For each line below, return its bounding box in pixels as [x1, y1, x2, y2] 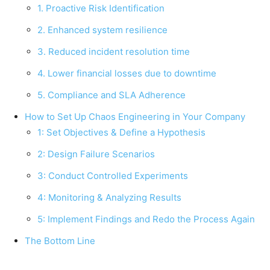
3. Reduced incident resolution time [37, 45, 190, 57]
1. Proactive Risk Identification [37, 2, 165, 14]
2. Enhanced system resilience [37, 24, 168, 36]
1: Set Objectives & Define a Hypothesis [37, 126, 206, 138]
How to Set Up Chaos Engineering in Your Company [25, 110, 245, 122]
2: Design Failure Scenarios [37, 148, 155, 160]
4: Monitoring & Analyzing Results [37, 191, 181, 203]
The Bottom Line [25, 234, 95, 246]
